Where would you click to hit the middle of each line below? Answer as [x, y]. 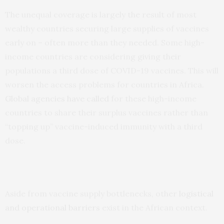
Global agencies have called [57, 98]
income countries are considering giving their [93, 56]
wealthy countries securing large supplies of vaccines [107, 28]
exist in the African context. [154, 207]
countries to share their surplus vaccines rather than [106, 112]
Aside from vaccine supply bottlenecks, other [92, 193]
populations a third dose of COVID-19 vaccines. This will [112, 70]
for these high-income [153, 98]
